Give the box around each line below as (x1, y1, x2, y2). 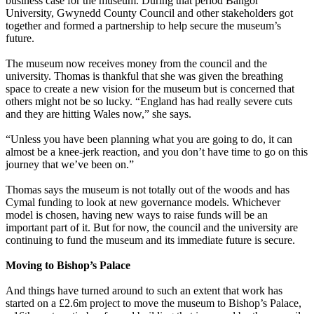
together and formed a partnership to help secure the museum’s (6, 20, 281, 32)
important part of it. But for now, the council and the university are (6, 221, 298, 234)
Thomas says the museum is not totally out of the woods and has (6, 184, 289, 196)
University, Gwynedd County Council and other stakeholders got (6, 7, 293, 20)
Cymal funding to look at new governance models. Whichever (6, 196, 280, 209)
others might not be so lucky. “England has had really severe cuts (6, 95, 292, 108)
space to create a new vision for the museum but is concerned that (6, 83, 294, 95)
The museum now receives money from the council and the (6, 57, 267, 70)
